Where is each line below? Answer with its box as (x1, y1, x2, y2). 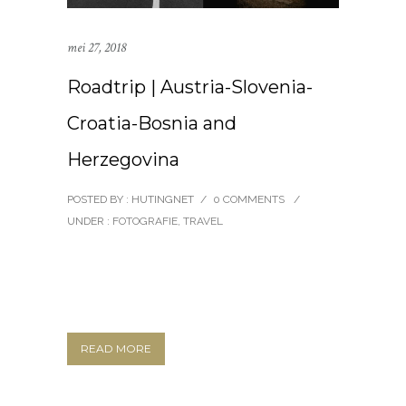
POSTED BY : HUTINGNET (67, 193, 194, 207)
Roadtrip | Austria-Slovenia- (67, 76, 313, 99)
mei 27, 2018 (67, 39, 126, 57)
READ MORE (81, 342, 151, 356)
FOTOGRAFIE (110, 215, 178, 228)
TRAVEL (183, 215, 223, 228)
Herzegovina (67, 149, 179, 171)
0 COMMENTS (213, 193, 285, 207)
